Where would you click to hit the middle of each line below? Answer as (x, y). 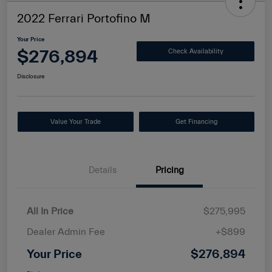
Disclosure (31, 77)
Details (103, 171)
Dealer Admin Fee (66, 232)
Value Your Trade (75, 122)
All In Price (50, 212)
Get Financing (196, 122)
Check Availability (195, 51)
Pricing (169, 171)
